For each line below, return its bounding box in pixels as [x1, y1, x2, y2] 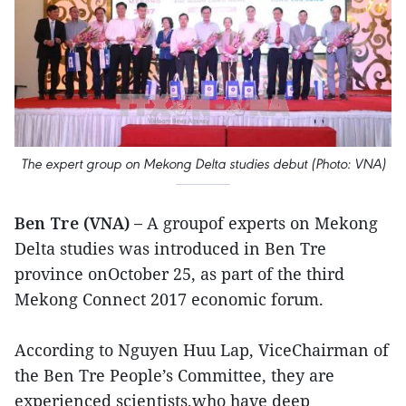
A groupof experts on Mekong [142, 211, 378, 234]
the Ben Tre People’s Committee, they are [14, 363, 334, 386]
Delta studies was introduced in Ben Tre [14, 237, 326, 259]
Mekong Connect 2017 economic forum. [14, 287, 324, 310]
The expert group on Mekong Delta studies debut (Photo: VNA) [20, 154, 386, 172]
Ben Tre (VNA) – [14, 211, 142, 234]
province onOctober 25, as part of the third [14, 262, 344, 285]
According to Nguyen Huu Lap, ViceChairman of [14, 338, 389, 361]
